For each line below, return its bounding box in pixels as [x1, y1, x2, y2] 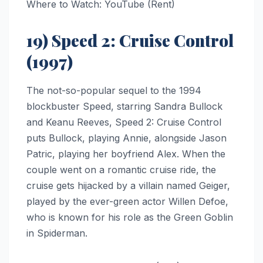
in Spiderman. [26, 227, 87, 239]
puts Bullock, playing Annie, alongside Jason [26, 131, 227, 144]
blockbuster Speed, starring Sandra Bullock [26, 100, 222, 112]
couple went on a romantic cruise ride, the [26, 163, 216, 176]
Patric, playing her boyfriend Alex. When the [26, 147, 225, 160]
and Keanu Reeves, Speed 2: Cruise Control [26, 116, 221, 128]
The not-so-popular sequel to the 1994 [26, 84, 201, 96]
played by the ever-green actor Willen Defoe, [26, 195, 228, 207]
